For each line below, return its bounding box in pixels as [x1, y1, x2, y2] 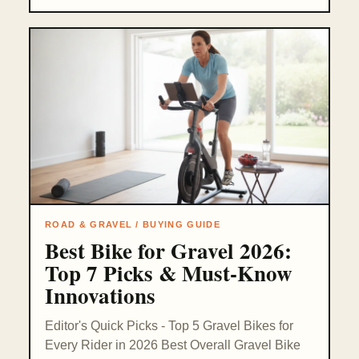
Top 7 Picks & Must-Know [45, 257, 292, 289]
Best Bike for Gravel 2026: [45, 235, 292, 267]
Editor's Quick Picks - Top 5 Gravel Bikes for [45, 319, 293, 333]
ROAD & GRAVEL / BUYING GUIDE [45, 220, 220, 230]
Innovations [45, 280, 155, 312]
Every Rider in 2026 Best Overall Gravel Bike [45, 338, 301, 353]
